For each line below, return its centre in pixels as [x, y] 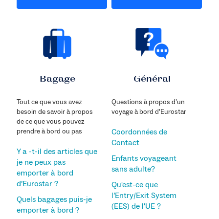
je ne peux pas [41, 162]
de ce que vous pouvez [50, 121]
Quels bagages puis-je [54, 199]
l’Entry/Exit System [144, 195]
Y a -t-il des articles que [57, 151]
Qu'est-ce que [134, 185]
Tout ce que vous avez [49, 102]
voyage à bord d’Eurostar [149, 112]
